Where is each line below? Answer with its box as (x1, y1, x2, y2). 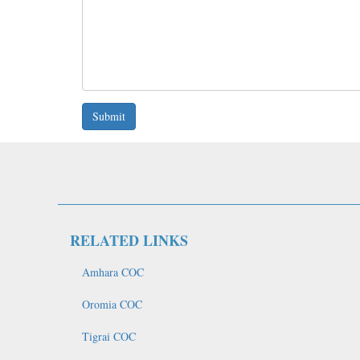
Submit (92, 108, 125, 124)
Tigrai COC (82, 329, 136, 344)
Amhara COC (82, 264, 144, 280)
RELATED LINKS (70, 230, 188, 251)
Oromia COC (82, 297, 142, 312)
